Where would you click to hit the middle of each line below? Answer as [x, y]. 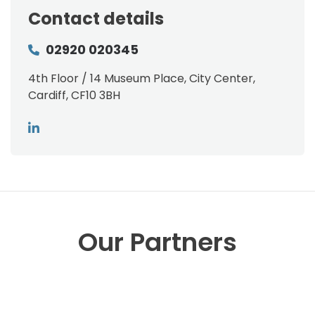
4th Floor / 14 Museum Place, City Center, [142, 78]
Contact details [96, 18]
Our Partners [157, 242]
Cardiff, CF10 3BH [74, 95]
